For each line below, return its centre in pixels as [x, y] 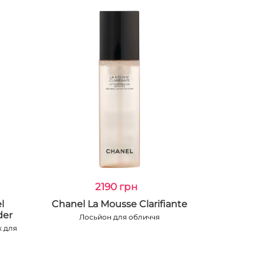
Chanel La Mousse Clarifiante [119, 204]
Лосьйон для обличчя [119, 217]
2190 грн [117, 187]
